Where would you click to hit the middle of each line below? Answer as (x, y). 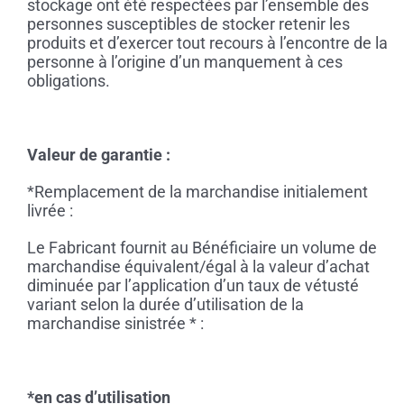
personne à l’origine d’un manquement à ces (184, 62)
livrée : (50, 211)
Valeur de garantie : (98, 155)
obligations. (68, 81)
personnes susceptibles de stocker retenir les (188, 24)
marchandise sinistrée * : (115, 324)
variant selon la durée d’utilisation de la (165, 305)
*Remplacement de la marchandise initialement (197, 192)
